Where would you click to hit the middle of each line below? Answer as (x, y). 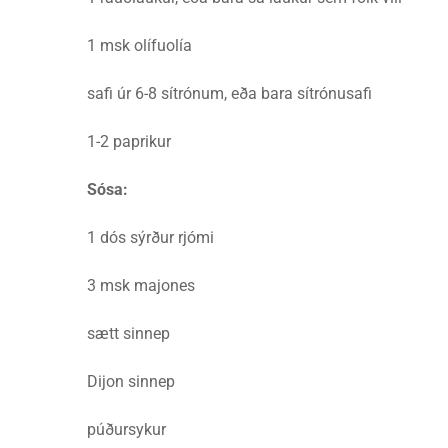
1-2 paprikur (129, 141)
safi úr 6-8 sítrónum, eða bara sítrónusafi (229, 93)
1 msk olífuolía (139, 45)
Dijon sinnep (131, 381)
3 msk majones (141, 285)
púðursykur (126, 429)
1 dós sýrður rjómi (150, 237)
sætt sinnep (128, 333)
